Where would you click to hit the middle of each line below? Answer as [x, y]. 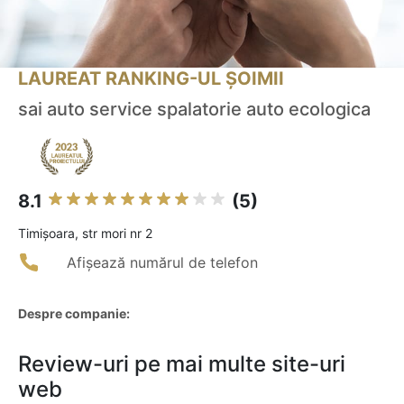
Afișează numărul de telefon [162, 263]
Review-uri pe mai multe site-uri [182, 364]
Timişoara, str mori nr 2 [85, 234]
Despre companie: [74, 314]
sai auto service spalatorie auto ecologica [194, 110]
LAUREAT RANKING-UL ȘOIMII [151, 79]
